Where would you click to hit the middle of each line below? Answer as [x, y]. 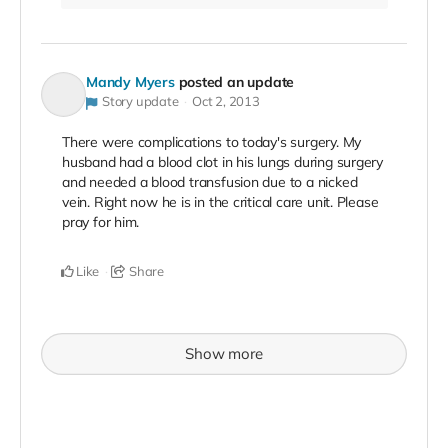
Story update [140, 101]
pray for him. [101, 221]
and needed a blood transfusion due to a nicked [210, 181]
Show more [224, 353]
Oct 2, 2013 [226, 101]
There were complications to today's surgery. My [212, 141]
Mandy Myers [130, 82]
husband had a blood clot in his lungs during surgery [223, 161]
